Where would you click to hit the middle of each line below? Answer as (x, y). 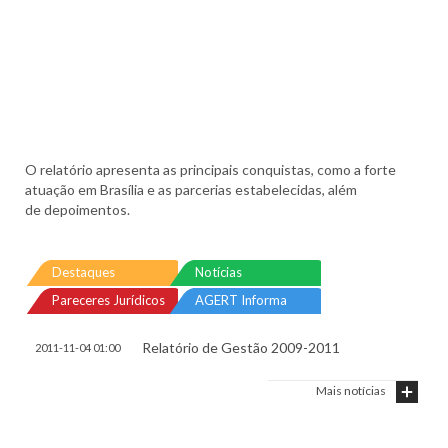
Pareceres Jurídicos (108, 300)
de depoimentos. (77, 209)
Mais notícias (351, 390)
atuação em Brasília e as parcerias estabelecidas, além (191, 189)
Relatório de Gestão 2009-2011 (241, 347)
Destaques (83, 272)
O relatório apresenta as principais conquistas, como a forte (210, 169)
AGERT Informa (241, 300)
